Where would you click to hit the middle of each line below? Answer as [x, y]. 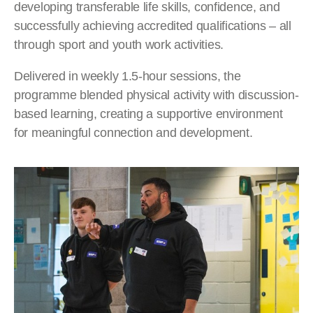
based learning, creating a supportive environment [148, 114]
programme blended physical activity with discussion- [156, 95]
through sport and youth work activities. [119, 45]
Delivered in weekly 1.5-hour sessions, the [128, 76]
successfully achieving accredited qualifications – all [153, 26]
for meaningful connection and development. [133, 133]
